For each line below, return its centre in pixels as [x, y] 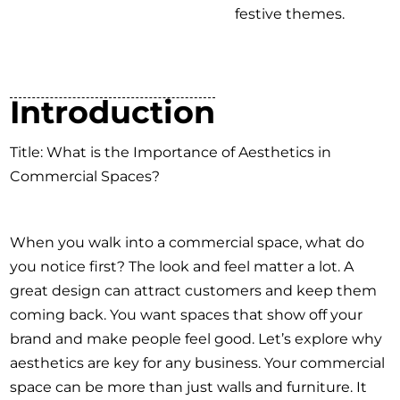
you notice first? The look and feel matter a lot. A [182, 266]
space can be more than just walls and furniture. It [189, 387]
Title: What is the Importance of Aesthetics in [171, 153]
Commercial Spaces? [85, 177]
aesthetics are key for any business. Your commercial [198, 362]
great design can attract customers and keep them [194, 290]
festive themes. [290, 13]
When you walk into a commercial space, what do [187, 242]
